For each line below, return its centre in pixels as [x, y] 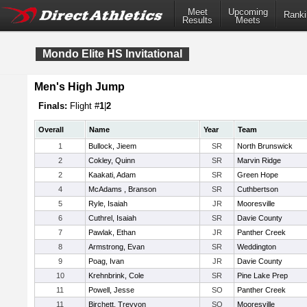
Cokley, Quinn [112, 160]
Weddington [257, 247]
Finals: [53, 106]
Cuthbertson [258, 189]
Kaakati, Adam [112, 175]
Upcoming [248, 12]
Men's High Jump [79, 87]
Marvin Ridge [259, 160]
